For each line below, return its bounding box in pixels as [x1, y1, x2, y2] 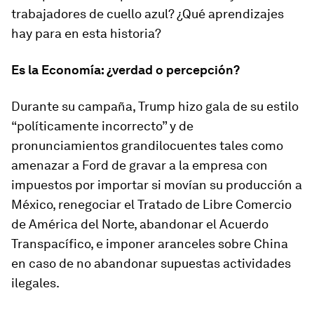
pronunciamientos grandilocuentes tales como [11, 138, 283, 153]
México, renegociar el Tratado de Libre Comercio [11, 197, 292, 212]
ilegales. [11, 275, 60, 290]
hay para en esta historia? [11, 26, 161, 41]
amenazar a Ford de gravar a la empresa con [11, 158, 268, 172]
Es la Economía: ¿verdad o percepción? [11, 62, 240, 77]
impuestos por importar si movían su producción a [11, 177, 302, 192]
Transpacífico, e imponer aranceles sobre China [11, 236, 288, 251]
